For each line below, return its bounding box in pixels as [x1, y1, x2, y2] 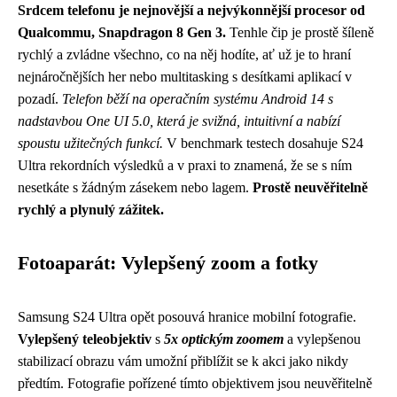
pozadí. [18, 91, 62, 106]
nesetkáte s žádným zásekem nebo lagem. [18, 180, 253, 195]
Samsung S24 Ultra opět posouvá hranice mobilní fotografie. [18, 309, 356, 324]
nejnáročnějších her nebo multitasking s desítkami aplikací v [18, 69, 352, 84]
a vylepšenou [284, 331, 361, 346]
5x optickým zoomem [164, 331, 284, 346]
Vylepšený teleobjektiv [18, 331, 152, 346]
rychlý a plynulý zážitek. [18, 202, 164, 217]
